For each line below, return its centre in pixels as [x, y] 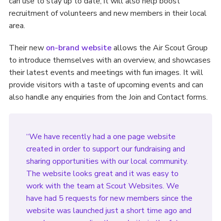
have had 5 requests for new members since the [109, 198]
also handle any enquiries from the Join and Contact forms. [108, 97]
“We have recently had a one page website [101, 136]
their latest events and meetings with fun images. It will [106, 72]
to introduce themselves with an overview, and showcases [110, 60]
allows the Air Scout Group [159, 48]
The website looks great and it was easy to [102, 173]
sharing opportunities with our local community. [107, 161]
